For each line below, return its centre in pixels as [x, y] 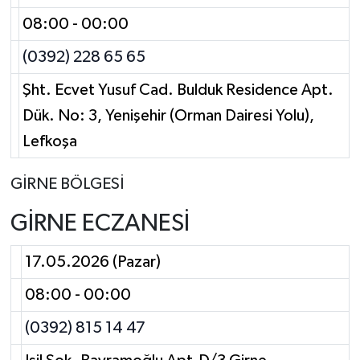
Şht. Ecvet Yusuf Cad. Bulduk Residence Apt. [178, 90]
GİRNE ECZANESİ [100, 223]
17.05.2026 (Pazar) [93, 262]
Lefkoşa [50, 141]
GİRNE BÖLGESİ [67, 184]
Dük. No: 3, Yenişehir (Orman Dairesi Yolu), [168, 115]
